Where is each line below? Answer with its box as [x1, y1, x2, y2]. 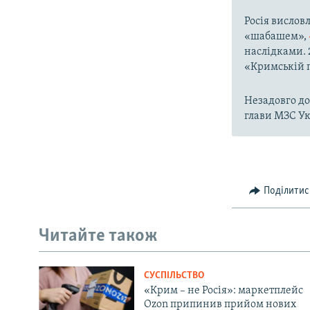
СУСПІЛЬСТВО [143, 270, 204, 281]
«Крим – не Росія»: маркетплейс [143, 284, 303, 296]
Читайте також [39, 227, 158, 246]
